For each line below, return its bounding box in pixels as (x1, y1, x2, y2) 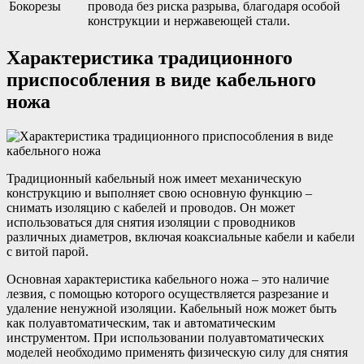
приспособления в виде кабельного (6, 69, 316, 91)
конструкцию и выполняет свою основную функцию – (6, 186, 312, 201)
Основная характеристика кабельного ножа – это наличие (6, 272, 329, 287)
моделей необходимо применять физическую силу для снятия (6, 345, 348, 360)
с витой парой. (6, 245, 89, 259)
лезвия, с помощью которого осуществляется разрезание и (6, 287, 329, 301)
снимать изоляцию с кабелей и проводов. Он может (6, 201, 295, 215)
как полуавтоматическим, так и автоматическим (6, 316, 275, 331)
